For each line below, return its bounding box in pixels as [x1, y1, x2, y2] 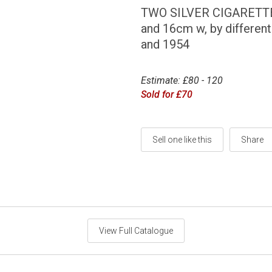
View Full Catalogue [99, 225, 173, 236]
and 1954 [141, 37, 190, 52]
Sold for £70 [141, 88, 193, 100]
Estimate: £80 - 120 [141, 74, 223, 86]
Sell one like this [152, 134, 212, 144]
